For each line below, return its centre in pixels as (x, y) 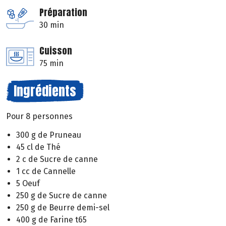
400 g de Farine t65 (51, 219)
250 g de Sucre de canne (62, 195)
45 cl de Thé (38, 147)
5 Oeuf (28, 183)
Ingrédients (45, 91)
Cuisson (56, 51)
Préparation (63, 13)
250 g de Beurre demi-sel (63, 207)
